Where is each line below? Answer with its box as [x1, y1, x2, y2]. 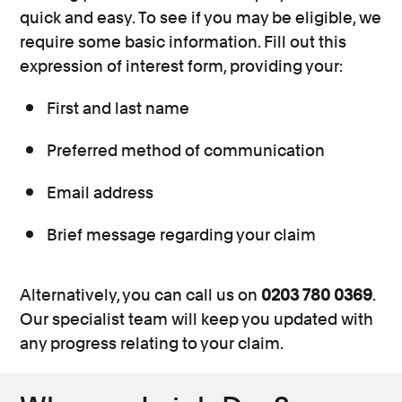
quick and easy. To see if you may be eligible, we [20, 8, 382, 27]
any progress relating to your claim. [20, 334, 284, 353]
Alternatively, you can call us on [20, 285, 262, 304]
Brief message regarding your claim [47, 225, 317, 244]
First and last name [47, 99, 190, 118]
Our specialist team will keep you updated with [20, 310, 374, 328]
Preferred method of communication [47, 141, 326, 160]
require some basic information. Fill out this [20, 32, 347, 51]
